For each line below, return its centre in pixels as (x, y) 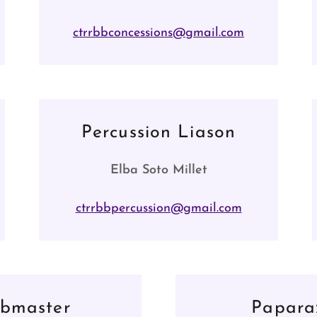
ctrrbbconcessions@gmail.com (158, 33)
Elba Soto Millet (158, 170)
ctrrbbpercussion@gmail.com (158, 208)
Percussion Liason (158, 133)
